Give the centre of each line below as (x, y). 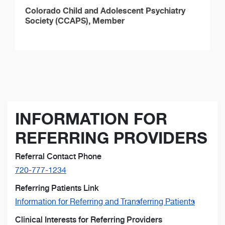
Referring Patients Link (57, 188)
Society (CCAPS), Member (75, 20)
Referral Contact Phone (58, 156)
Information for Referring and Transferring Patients (105, 201)
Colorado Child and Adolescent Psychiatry (105, 10)
